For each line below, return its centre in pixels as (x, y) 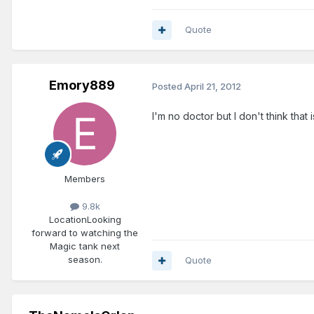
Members (85, 179)
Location (68, 220)
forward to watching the (85, 233)
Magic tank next (85, 246)
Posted (168, 86)
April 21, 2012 (213, 86)
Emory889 (82, 86)
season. (85, 260)
